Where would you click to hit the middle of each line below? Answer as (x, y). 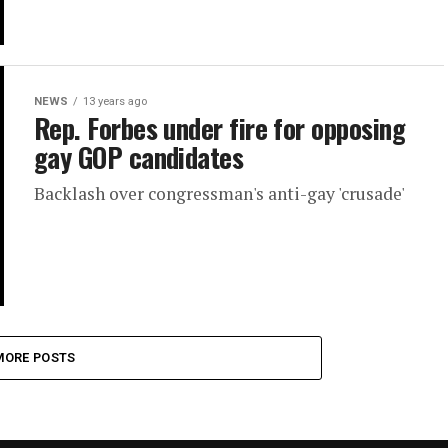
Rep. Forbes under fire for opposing (219, 128)
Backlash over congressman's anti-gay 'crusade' (219, 194)
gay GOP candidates (139, 157)
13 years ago (115, 102)
